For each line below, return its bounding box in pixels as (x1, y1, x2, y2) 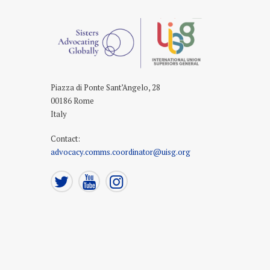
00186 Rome (51, 95, 94, 106)
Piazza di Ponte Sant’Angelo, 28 (51, 81, 160, 93)
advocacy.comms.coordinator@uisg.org (51, 146, 190, 158)
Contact (51, 133, 78, 145)
